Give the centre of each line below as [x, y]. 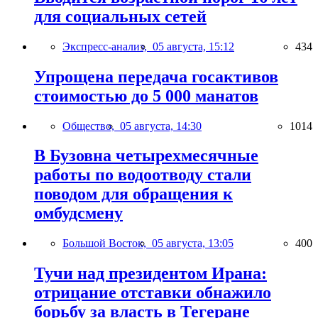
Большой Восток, [107, 243]
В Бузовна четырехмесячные [146, 156]
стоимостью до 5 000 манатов [146, 95]
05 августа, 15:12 [193, 46]
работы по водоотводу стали [143, 175]
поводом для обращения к [133, 194]
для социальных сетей [120, 16]
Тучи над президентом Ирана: [150, 274]
